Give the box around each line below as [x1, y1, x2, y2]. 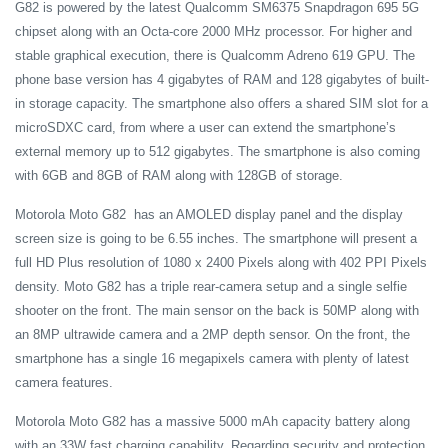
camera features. [15, 375, 113, 390]
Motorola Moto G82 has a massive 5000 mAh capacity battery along [15, 414, 410, 429]
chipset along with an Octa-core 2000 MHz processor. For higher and [15, 24, 412, 39]
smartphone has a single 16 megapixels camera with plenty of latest [15, 351, 409, 366]
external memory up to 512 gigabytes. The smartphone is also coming [15, 144, 420, 159]
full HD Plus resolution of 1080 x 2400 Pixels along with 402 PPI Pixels [15, 255, 427, 270]
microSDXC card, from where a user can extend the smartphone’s [15, 120, 396, 135]
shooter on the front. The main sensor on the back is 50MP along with [15, 303, 419, 318]
